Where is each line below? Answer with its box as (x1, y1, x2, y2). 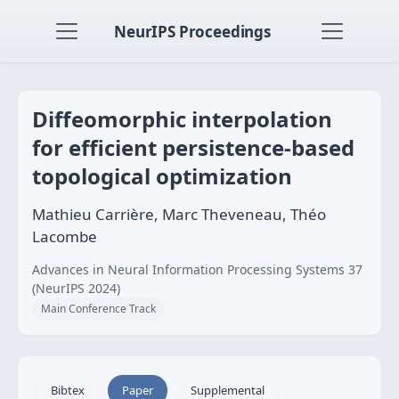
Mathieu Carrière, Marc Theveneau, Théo (32, 204, 326, 224)
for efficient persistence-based (32, 133, 354, 162)
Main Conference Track (41, 301, 156, 316)
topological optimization (32, 161, 292, 191)
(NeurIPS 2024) (32, 280, 120, 297)
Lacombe (32, 226, 97, 247)
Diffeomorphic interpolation (32, 104, 332, 134)
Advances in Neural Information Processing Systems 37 (32, 261, 362, 278)
